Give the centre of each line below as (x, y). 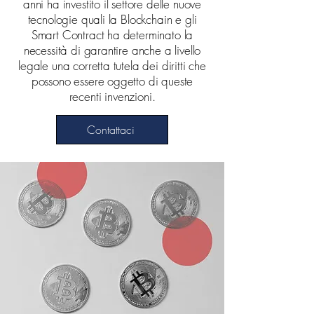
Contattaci (111, 130)
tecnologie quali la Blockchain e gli (112, 19)
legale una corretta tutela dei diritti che (112, 66)
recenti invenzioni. (112, 96)
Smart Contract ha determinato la (112, 35)
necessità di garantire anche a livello (112, 50)
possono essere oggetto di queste (112, 81)
